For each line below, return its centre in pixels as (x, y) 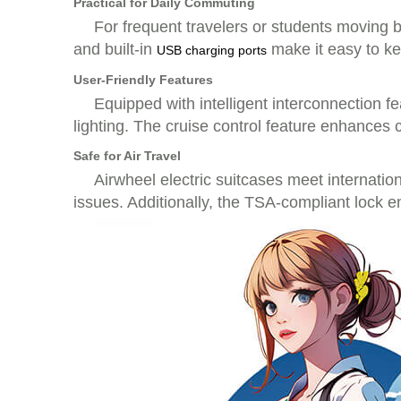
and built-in (115, 49)
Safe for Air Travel (127, 156)
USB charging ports (212, 50)
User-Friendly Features (143, 80)
